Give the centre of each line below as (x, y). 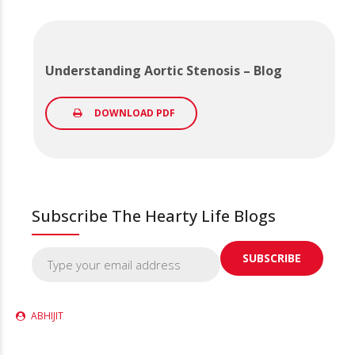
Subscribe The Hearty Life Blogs (154, 216)
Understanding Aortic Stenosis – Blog (164, 70)
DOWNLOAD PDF (135, 113)
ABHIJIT (47, 315)
